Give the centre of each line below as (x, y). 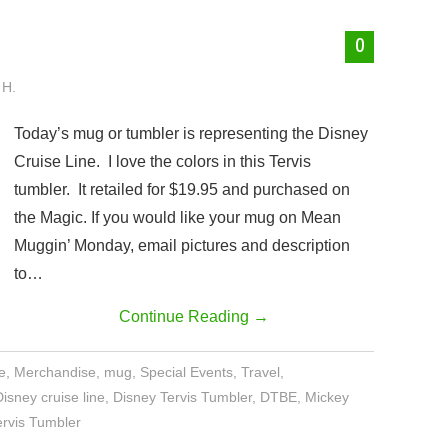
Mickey (327, 397)
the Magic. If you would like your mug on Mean (177, 217)
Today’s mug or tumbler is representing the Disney (191, 133)
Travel (261, 372)
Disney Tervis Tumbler (183, 397)
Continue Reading (186, 316)
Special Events (187, 372)
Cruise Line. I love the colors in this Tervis (162, 161)
